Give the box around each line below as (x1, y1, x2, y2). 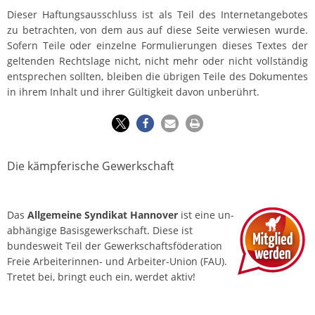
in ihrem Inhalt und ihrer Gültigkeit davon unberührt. (7, 85, 259, 99)
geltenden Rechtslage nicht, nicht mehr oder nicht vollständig (7, 54, 308, 68)
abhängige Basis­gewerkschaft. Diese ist (7, 224, 193, 238)
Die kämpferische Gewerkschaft (7, 158, 174, 174)
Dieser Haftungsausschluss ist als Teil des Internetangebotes (7, 8, 308, 22)
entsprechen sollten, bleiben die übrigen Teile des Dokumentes (7, 70, 308, 84)
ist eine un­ (178, 208, 234, 222)
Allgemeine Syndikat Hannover (27, 208, 178, 222)
